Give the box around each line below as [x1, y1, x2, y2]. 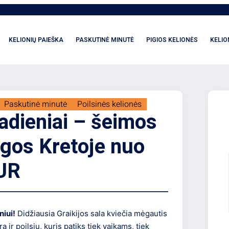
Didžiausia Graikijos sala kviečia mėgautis [15, 209, 168, 218]
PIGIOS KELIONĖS [146, 35, 198, 44]
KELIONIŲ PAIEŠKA [9, 35, 63, 44]
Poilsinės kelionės [77, 98, 142, 110]
